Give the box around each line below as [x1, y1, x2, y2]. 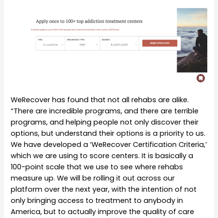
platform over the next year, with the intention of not [11, 184, 197, 195]
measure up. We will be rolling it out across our [11, 173, 175, 183]
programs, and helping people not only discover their [11, 117, 199, 127]
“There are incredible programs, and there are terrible [11, 106, 199, 116]
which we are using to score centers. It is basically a [11, 151, 194, 161]
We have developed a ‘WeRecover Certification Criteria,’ [11, 140, 207, 150]
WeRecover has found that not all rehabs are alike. [11, 95, 189, 105]
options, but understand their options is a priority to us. [11, 128, 206, 139]
